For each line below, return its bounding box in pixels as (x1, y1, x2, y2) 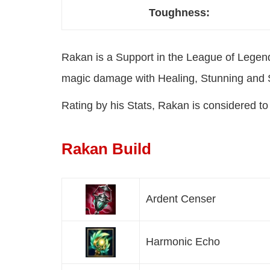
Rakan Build (61, 140, 151, 159)
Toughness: (149, 7, 210, 19)
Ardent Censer (146, 193, 216, 206)
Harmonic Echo (146, 236, 220, 248)
